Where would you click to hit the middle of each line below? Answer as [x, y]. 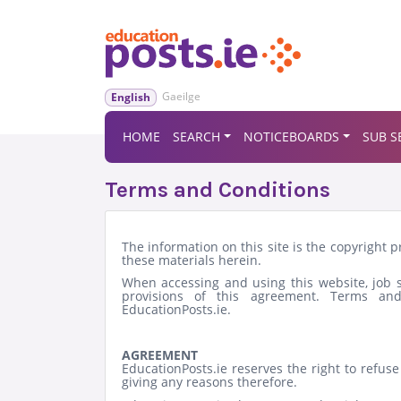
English [131, 97]
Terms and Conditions [218, 189]
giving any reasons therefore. [211, 382]
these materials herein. [191, 260]
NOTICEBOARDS [291, 137]
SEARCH [196, 137]
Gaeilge [181, 96]
